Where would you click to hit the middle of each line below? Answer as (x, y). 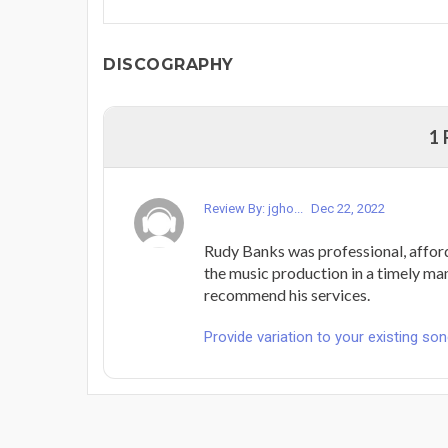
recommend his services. (287, 294)
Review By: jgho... (255, 208)
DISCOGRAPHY (168, 64)
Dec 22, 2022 (348, 208)
